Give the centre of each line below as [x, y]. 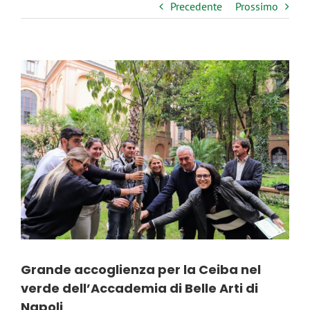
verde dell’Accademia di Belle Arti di [139, 288]
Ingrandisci [46, 68]
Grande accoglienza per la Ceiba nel [141, 269]
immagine [44, 84]
